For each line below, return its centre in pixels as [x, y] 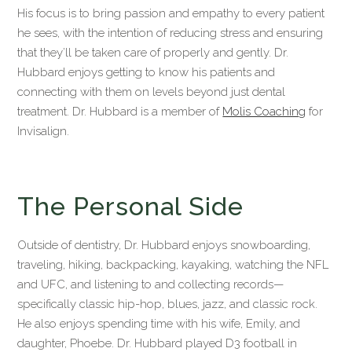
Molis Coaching [264, 111]
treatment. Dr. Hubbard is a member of [120, 111]
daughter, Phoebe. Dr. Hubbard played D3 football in [158, 343]
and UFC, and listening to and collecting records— [151, 284]
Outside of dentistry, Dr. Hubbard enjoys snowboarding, [164, 245]
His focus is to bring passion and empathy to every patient [171, 13]
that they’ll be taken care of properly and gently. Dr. [153, 52]
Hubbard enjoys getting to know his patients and [147, 72]
